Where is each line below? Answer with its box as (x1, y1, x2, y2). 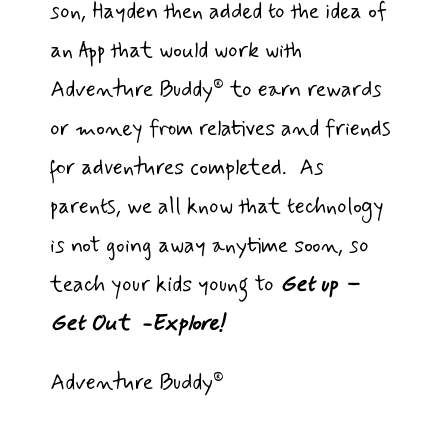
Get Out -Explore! (50, 310, 224, 339)
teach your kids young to (50, 271, 280, 300)
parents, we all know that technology (50, 193, 384, 222)
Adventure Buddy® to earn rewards (50, 76, 382, 105)
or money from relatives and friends (50, 115, 391, 144)
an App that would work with (50, 37, 302, 66)
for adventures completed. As (50, 154, 324, 183)
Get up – (280, 271, 360, 300)
